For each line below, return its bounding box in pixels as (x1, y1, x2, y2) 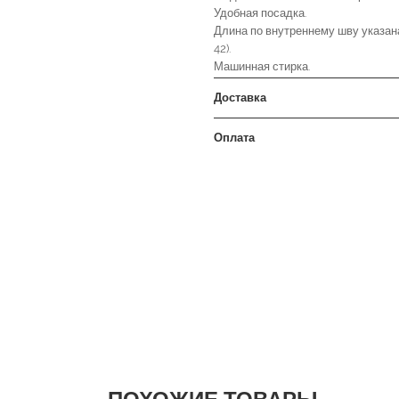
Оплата (214, 131, 255, 144)
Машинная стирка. (214, 60, 310, 73)
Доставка (214, 91, 266, 104)
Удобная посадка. (214, 6, 306, 20)
